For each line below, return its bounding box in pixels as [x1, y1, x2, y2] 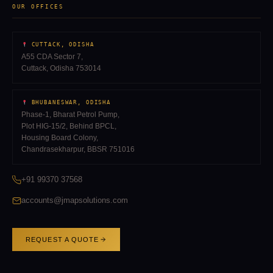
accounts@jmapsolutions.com [21, 196, 128, 205]
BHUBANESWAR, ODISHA [27, 99, 112, 106]
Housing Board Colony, [21, 133, 98, 143]
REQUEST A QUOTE [26, 236, 99, 244]
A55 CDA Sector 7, [21, 52, 83, 62]
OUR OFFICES [12, 4, 64, 10]
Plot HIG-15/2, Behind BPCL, [21, 122, 116, 131]
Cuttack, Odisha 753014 [21, 64, 101, 73]
